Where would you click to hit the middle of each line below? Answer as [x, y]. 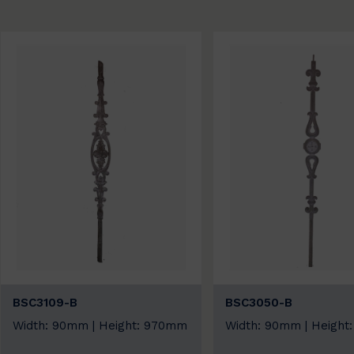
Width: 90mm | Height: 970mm [100, 326]
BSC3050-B [259, 303]
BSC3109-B [45, 303]
